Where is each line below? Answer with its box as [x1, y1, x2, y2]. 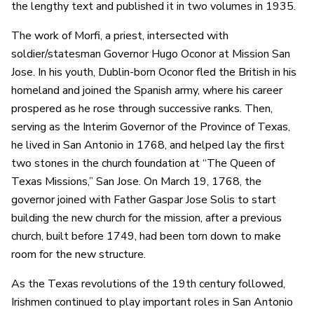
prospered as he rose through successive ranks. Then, [11, 100, 273, 116]
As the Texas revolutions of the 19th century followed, [11, 275, 285, 292]
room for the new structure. [11, 246, 146, 262]
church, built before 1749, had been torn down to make [11, 228, 281, 244]
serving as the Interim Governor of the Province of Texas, [11, 118, 290, 135]
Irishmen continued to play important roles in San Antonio [11, 294, 293, 310]
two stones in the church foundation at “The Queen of [11, 155, 275, 171]
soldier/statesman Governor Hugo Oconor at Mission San [11, 46, 290, 62]
